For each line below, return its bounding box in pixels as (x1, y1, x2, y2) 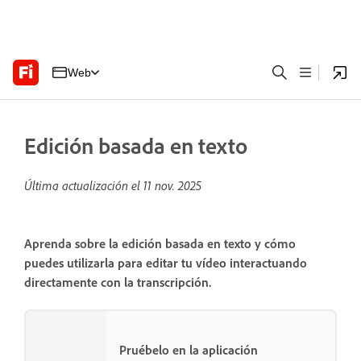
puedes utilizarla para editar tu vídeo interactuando (24, 255, 307, 272)
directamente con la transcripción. (24, 274, 214, 291)
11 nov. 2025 (143, 177, 201, 193)
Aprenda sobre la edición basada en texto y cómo (24, 235, 296, 252)
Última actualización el (24, 177, 143, 193)
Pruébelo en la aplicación (119, 341, 258, 358)
